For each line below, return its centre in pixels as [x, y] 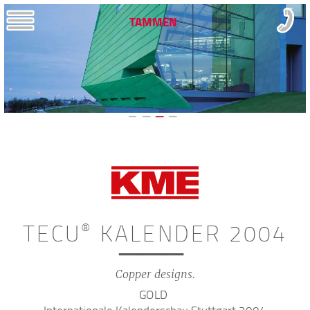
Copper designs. [155, 274]
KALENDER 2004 [190, 232]
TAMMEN [153, 22]
